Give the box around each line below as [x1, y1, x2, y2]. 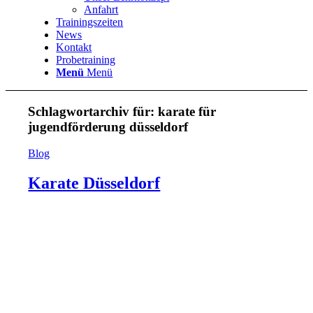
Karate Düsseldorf [28, 174, 161, 193]
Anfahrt [84, 3, 119, 15]
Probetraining [56, 54, 116, 66]
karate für [158, 103, 217, 119]
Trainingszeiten [56, 16, 124, 28]
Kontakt [56, 41, 92, 53]
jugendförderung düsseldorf [28, 119, 189, 134]
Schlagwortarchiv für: [28, 103, 159, 119]
